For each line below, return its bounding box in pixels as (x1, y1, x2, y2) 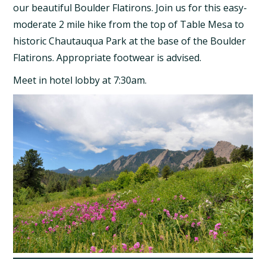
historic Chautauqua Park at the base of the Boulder (13, 34, 246, 47)
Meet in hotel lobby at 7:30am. (13, 73, 147, 87)
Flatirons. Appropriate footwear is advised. (13, 50, 202, 64)
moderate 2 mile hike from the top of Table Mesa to (13, 17, 245, 31)
